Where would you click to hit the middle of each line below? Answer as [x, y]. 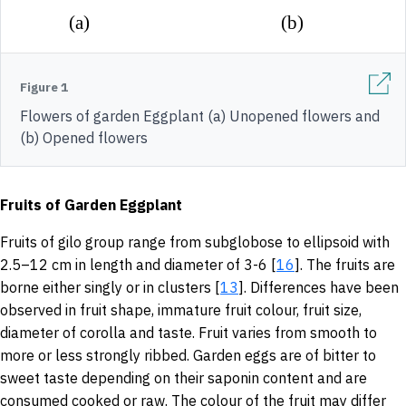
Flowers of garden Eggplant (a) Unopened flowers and [200, 116]
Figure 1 [44, 87]
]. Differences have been [319, 287]
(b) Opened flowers [84, 137]
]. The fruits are [345, 264]
